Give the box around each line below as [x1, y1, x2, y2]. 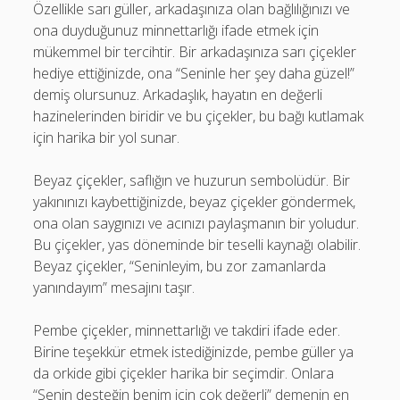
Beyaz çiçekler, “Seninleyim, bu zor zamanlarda [33, 256, 327, 276]
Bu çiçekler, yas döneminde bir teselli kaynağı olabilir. [33, 235, 362, 254]
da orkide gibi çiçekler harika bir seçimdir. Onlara [33, 363, 335, 383]
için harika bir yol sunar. [33, 128, 180, 147]
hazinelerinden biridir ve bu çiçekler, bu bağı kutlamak [33, 106, 364, 126]
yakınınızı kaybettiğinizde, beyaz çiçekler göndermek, [33, 192, 356, 212]
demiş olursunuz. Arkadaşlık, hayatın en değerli [33, 85, 323, 104]
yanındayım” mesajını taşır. [33, 278, 196, 297]
